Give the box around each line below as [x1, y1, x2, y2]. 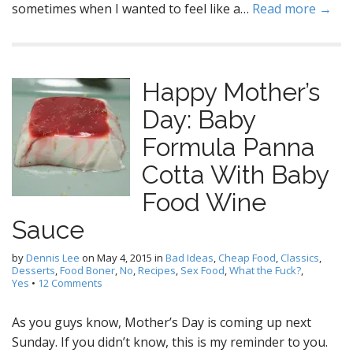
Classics [281, 251, 319, 265]
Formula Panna [142, 132, 315, 162]
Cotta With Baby [142, 160, 329, 189]
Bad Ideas [165, 251, 214, 265]
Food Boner [60, 263, 115, 277]
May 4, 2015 [97, 251, 152, 265]
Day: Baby [142, 105, 255, 134]
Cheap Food [218, 251, 276, 265]
